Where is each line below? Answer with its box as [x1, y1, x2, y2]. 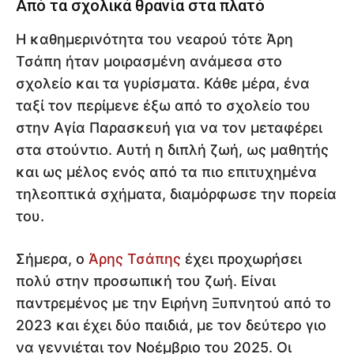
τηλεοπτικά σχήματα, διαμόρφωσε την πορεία [16, 186, 337, 203]
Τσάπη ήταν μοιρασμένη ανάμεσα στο [16, 53, 282, 70]
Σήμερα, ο [16, 250, 88, 268]
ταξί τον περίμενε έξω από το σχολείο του [16, 97, 311, 115]
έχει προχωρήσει [181, 250, 302, 268]
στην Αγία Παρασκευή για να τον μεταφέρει [16, 119, 322, 137]
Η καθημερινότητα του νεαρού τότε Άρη [16, 31, 293, 48]
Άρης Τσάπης [88, 250, 181, 268]
